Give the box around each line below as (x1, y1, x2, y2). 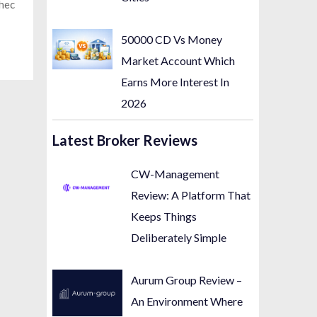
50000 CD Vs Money (121, 33, 223, 47)
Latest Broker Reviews (52, 131, 197, 149)
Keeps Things (131, 209, 197, 223)
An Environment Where (131, 294, 243, 308)
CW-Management (131, 166, 220, 180)
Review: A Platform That (131, 188, 251, 202)
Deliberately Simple (131, 230, 227, 244)
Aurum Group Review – (131, 272, 243, 287)
